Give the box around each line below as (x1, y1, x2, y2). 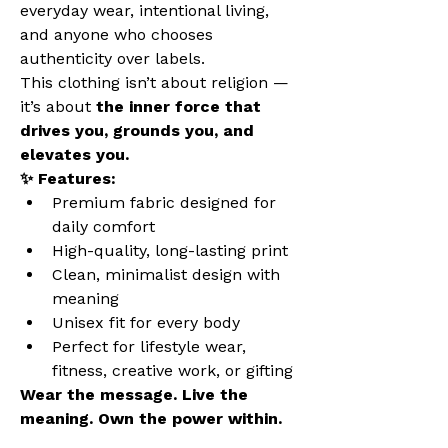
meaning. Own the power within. (20, 409, 282, 429)
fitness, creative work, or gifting (52, 361, 293, 381)
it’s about (20, 97, 96, 117)
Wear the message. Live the (20, 385, 253, 405)
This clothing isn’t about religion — (20, 73, 294, 93)
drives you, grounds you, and (20, 121, 259, 141)
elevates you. (20, 145, 129, 165)
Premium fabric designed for (52, 193, 281, 213)
